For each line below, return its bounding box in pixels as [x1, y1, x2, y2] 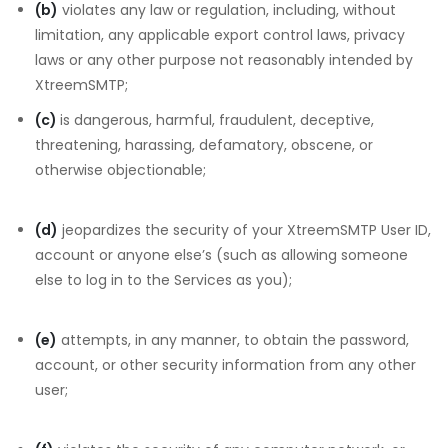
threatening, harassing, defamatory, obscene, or [35, 135, 373, 155]
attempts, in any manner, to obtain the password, [57, 330, 409, 350]
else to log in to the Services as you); [35, 270, 292, 290]
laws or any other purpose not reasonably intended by [35, 50, 413, 70]
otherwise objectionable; [35, 160, 206, 180]
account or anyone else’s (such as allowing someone [35, 245, 408, 265]
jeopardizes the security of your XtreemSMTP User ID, [58, 220, 431, 240]
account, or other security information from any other [35, 355, 416, 375]
